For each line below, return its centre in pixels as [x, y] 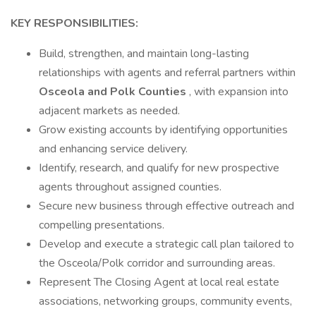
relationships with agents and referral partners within [167, 73]
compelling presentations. [102, 225]
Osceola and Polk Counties [114, 92]
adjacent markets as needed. [109, 111]
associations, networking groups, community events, [165, 301]
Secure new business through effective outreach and [166, 206]
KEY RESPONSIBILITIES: [74, 23]
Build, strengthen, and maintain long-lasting [144, 54]
